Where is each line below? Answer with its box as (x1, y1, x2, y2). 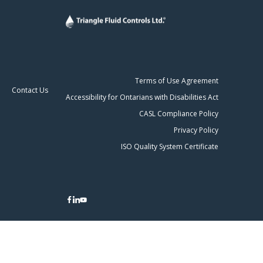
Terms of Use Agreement (135, 75, 218, 86)
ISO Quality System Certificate (121, 141, 218, 151)
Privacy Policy (174, 124, 218, 135)
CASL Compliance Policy (139, 108, 218, 119)
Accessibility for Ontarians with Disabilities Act (66, 92, 218, 102)
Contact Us (11, 85, 48, 95)
